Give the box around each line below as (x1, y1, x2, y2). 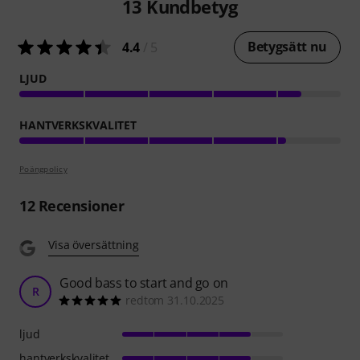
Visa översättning (48, 236, 140, 252)
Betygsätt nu (247, 37, 327, 55)
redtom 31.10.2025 (125, 292, 225, 308)
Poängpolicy (19, 162, 67, 174)
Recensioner (35, 195, 124, 215)
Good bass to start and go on (59, 273, 228, 292)
